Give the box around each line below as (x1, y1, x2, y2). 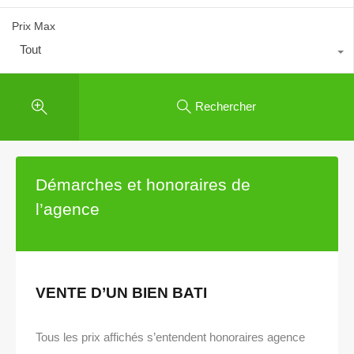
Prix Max (12, 19, 55, 32)
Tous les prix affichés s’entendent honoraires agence (36, 330, 305, 344)
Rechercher (195, 100, 256, 114)
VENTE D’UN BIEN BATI (36, 284, 207, 301)
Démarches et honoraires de (36, 175, 250, 194)
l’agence (36, 199, 100, 218)
